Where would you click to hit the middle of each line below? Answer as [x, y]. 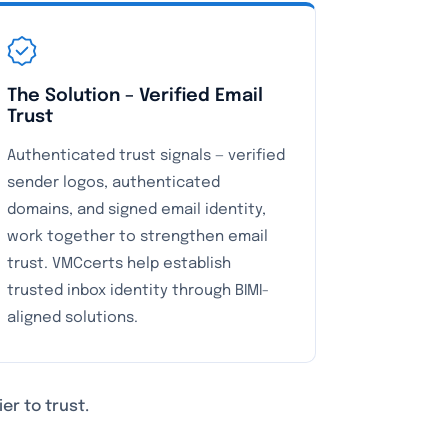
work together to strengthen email [137, 237]
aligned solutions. [72, 318]
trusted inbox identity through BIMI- [137, 291]
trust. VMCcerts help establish [118, 264]
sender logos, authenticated [113, 183]
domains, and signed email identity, [136, 210]
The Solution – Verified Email [134, 96]
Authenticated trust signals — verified [145, 156]
